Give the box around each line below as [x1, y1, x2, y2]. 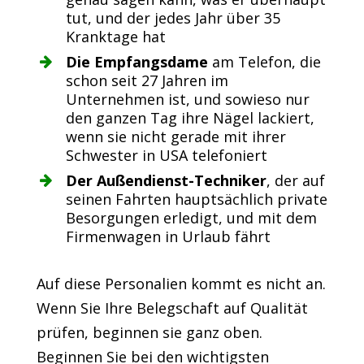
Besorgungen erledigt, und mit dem [65, 208, 317, 228]
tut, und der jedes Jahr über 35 [65, 8, 280, 28]
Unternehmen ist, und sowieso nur [65, 89, 310, 110]
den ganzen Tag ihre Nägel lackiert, [65, 108, 314, 128]
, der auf [266, 171, 325, 191]
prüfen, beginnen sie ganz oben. [36, 323, 262, 343]
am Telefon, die [207, 52, 321, 72]
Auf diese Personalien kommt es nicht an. [36, 274, 326, 294]
